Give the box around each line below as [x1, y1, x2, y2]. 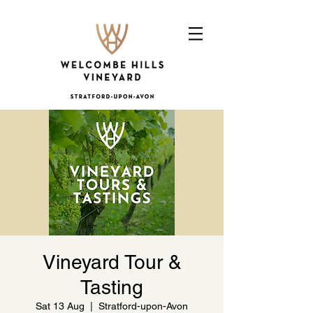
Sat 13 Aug [36, 300, 85, 312]
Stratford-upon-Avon [99, 300, 188, 312]
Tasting [80, 276, 143, 298]
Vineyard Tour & [42, 251, 182, 273]
